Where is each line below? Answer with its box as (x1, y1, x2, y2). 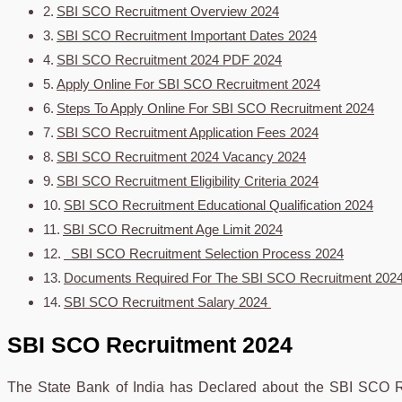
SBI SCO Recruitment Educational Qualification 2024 (64, 197, 374, 214)
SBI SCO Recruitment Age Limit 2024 (63, 222, 284, 238)
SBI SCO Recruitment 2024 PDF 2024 (57, 52, 283, 68)
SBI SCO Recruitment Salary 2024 (64, 294, 272, 310)
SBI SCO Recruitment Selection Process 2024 (64, 246, 345, 262)
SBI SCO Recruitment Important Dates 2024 (57, 28, 318, 44)
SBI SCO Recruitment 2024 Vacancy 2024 (57, 149, 307, 165)
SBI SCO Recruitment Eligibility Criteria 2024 (57, 173, 319, 189)
